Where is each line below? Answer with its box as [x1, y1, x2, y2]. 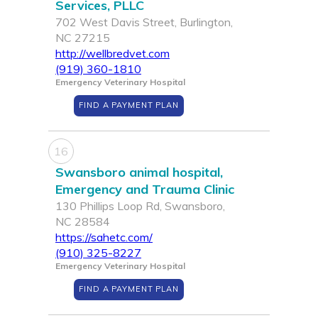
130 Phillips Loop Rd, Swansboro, [55, 199, 225, 214]
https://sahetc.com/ [55, 230, 153, 245]
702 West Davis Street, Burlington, [55, 15, 233, 30]
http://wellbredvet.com [55, 46, 170, 61]
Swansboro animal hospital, [55, 164, 223, 181]
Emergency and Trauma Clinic [55, 181, 234, 198]
